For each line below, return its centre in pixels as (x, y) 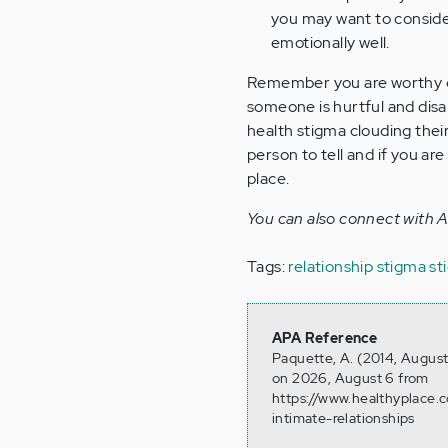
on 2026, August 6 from (350, 378)
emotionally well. (330, 42)
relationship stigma (357, 266)
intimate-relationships (343, 418)
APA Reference (325, 338)
